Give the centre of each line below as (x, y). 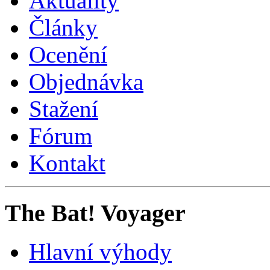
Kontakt (67, 163)
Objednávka (86, 81)
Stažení (64, 108)
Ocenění (68, 54)
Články (63, 27)
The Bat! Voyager (95, 213)
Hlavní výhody (100, 252)
